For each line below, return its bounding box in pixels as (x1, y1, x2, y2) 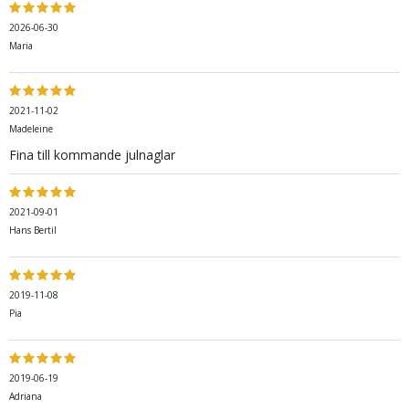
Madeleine (9, 122, 53, 136)
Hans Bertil (9, 224, 57, 237)
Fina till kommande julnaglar (9, 146, 175, 164)
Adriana (9, 390, 42, 404)
